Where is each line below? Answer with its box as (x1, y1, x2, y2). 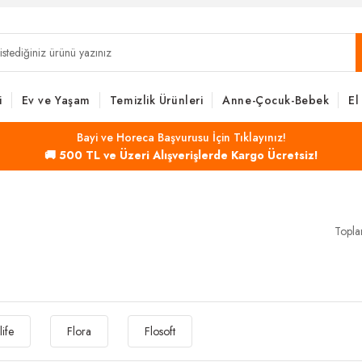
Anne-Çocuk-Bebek (222, 92, 330, 108)
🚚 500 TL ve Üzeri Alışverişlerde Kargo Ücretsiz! (44, 147, 318, 163)
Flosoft (145, 323, 175, 339)
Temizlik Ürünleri (109, 92, 204, 108)
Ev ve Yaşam (21, 92, 90, 108)
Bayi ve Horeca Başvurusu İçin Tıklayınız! (76, 129, 286, 145)
